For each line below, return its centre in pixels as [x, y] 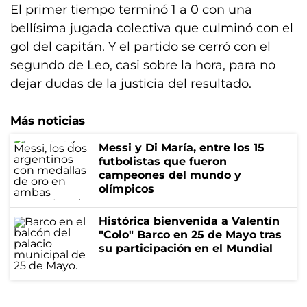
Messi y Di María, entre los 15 [182, 148]
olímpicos [126, 189]
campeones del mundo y [170, 175]
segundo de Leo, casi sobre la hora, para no [143, 65]
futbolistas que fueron [163, 161]
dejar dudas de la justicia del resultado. [131, 84]
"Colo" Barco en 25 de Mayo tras [190, 235]
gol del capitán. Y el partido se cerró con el [140, 47]
